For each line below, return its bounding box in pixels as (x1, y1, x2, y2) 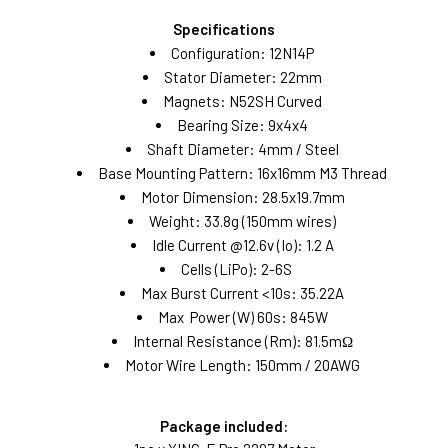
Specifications (173, 20, 275, 39)
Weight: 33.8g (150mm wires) (149, 212, 337, 231)
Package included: (160, 417, 288, 436)
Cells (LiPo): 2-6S (181, 260, 305, 279)
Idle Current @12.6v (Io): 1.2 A (151, 236, 334, 255)
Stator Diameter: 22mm (163, 68, 322, 87)
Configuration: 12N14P (171, 44, 315, 63)
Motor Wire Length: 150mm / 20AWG (125, 356, 361, 375)
